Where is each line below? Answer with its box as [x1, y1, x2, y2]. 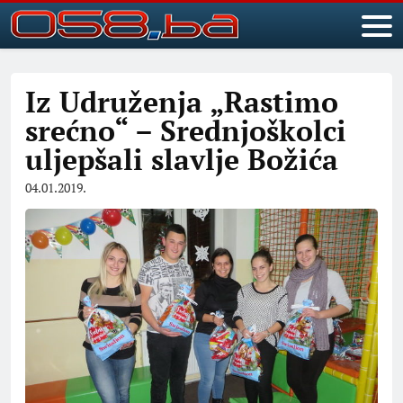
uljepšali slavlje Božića [25, 140, 338, 178]
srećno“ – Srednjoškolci [25, 112, 346, 149]
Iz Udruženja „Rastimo [25, 83, 338, 121]
